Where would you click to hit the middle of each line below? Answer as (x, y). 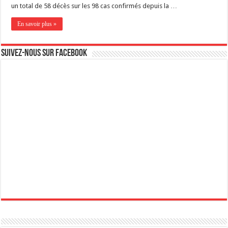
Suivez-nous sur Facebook (44, 54)
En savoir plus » (37, 24)
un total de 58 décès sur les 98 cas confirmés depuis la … (94, 6)
